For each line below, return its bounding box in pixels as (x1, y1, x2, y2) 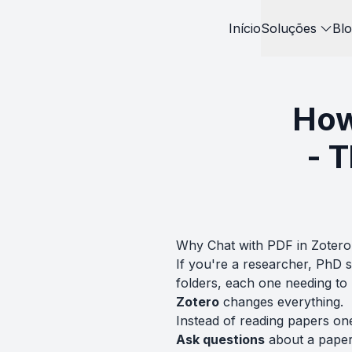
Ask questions (176, 332, 265, 347)
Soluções (260, 20, 317, 36)
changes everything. (219, 294, 343, 310)
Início (228, 20, 261, 36)
